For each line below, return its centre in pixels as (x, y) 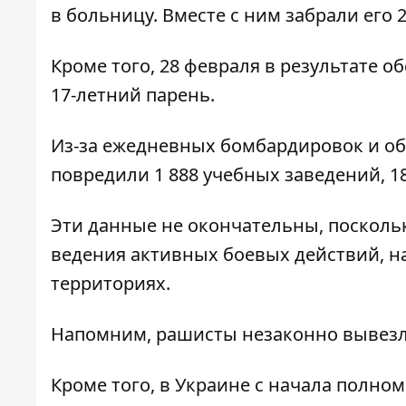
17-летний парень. (133, 95)
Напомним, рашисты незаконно (197, 334)
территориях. (111, 284)
